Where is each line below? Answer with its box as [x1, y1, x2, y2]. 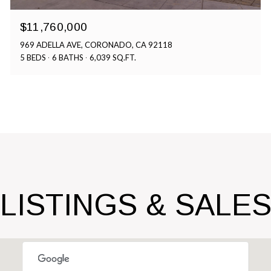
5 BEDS [19, 52, 46, 62]
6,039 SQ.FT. [89, 52, 136, 62]
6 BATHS [51, 52, 83, 62]
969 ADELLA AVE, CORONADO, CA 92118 [19, 39, 172, 50]
